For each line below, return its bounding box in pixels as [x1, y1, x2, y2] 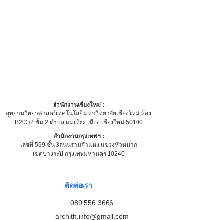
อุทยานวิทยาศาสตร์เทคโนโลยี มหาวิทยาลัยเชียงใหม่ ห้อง [6, 110, 151, 117]
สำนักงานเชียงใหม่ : [53, 101, 104, 108]
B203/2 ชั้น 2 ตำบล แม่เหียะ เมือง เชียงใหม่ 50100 [14, 118, 143, 126]
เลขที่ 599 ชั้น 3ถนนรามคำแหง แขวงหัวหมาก [20, 141, 137, 148]
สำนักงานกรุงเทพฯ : [53, 132, 104, 139]
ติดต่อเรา [65, 181, 92, 189]
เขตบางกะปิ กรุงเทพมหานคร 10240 [32, 150, 125, 157]
